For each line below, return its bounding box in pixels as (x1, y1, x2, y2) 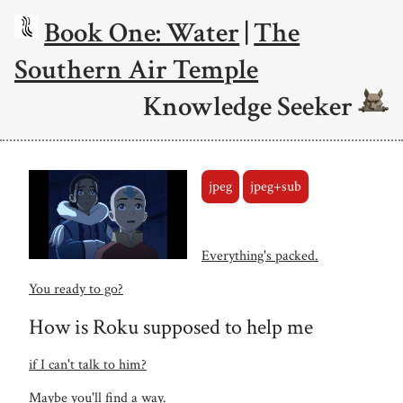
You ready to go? (29, 279, 123, 299)
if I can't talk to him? (29, 354, 147, 374)
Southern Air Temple (14, 51, 258, 88)
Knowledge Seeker (142, 88, 358, 125)
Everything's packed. (201, 246, 318, 265)
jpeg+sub (249, 176, 301, 196)
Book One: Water (44, 14, 240, 51)
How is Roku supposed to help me (29, 312, 313, 341)
